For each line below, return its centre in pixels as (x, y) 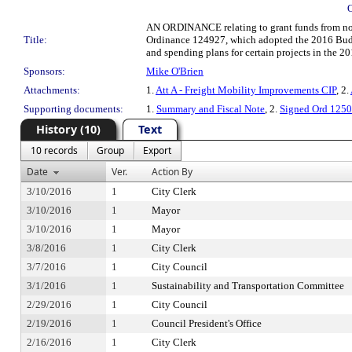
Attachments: (52, 90)
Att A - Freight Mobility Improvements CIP (246, 90)
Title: (35, 40)
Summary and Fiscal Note (211, 109)
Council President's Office (207, 323)
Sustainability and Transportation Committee (248, 286)
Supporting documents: (73, 109)
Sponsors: (44, 71)
